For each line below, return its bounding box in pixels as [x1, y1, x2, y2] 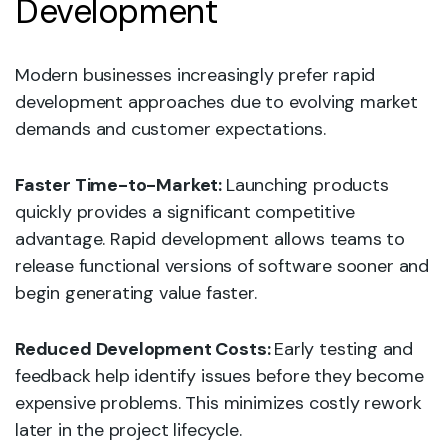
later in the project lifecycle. [15, 418, 242, 442]
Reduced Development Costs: [15, 337, 275, 361]
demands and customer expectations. [15, 117, 326, 141]
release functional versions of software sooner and [15, 254, 430, 278]
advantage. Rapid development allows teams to [15, 227, 406, 251]
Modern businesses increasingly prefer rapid [15, 63, 376, 87]
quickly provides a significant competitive [15, 200, 355, 224]
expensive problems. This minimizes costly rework [15, 391, 422, 415]
